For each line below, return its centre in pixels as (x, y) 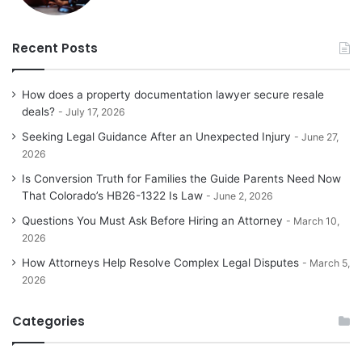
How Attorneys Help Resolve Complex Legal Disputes (160, 263)
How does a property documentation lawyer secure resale (173, 95)
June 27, (320, 137)
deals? (38, 112)
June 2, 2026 (243, 196)
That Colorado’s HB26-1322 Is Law (112, 196)
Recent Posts (55, 48)
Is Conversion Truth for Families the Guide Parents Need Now (181, 179)
